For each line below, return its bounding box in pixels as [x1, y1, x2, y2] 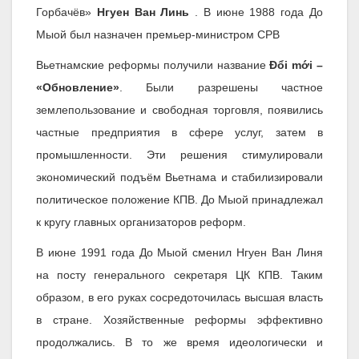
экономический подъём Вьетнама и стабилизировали [36, 171, 323, 184]
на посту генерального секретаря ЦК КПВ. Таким [36, 268, 323, 282]
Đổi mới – [269, 58, 324, 72]
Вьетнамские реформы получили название [36, 58, 270, 72]
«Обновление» [36, 81, 119, 95]
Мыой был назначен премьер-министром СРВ [36, 28, 280, 42]
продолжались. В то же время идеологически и [36, 336, 323, 349]
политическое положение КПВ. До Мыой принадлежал [36, 193, 323, 207]
